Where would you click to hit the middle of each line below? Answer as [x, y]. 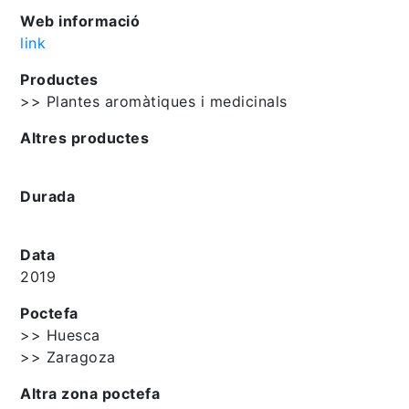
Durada [48, 196]
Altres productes [85, 137]
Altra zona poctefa [90, 393]
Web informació [80, 21]
